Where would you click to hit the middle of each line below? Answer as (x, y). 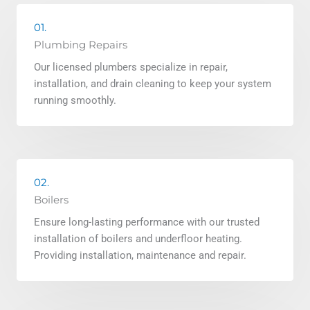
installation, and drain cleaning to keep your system (153, 83)
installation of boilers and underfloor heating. (138, 238)
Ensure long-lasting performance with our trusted (147, 222)
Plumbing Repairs (81, 45)
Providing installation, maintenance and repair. (140, 255)
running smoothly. (75, 100)
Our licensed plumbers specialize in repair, (131, 67)
